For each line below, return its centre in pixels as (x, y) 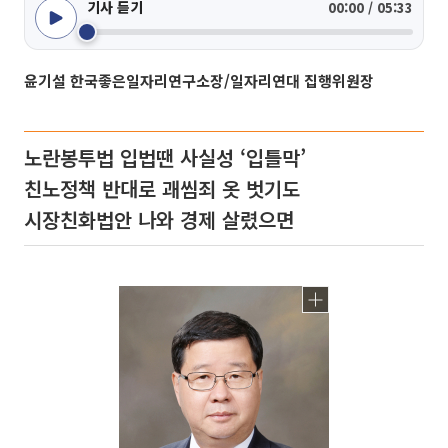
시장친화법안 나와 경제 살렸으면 (159, 219)
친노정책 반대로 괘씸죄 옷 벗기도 (162, 188)
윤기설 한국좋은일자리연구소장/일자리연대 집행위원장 (199, 80)
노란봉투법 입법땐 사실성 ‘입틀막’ (165, 157)
